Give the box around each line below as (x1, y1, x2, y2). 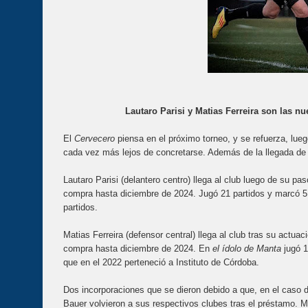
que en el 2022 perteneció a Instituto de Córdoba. (63, 257, 262, 268)
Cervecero (71, 133, 115, 144)
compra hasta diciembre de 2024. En (63, 243, 210, 254)
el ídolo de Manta (210, 243, 281, 254)
